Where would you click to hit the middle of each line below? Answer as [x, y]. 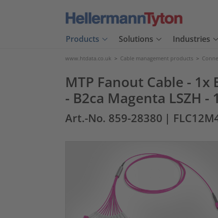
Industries [191, 39]
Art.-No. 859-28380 [114, 118]
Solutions [136, 39]
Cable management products [157, 58]
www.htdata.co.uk [88, 58]
